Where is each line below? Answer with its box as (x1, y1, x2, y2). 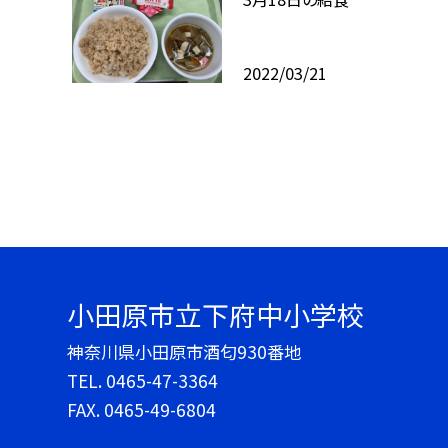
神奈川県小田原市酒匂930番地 (67, 339, 302, 365)
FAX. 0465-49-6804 (67, 397, 217, 423)
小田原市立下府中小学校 (67, 295, 365, 335)
